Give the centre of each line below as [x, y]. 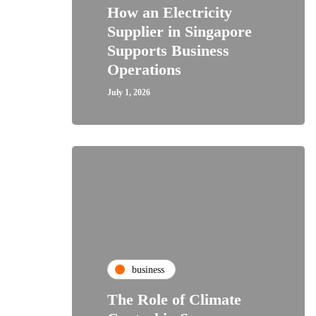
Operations [144, 69]
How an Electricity [170, 12]
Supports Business [168, 50]
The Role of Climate [174, 299]
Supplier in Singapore [180, 31]
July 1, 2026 [129, 92]
